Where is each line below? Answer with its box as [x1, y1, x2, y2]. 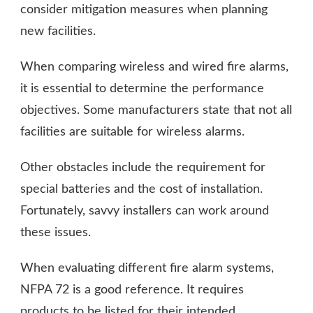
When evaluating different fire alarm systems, [20, 261, 274, 275]
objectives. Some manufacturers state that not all [20, 103, 292, 117]
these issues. [20, 226, 91, 239]
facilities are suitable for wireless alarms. [20, 125, 245, 138]
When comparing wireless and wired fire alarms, [20, 60, 289, 73]
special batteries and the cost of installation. [20, 182, 263, 196]
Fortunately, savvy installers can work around [20, 204, 269, 217]
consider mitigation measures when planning [20, 3, 268, 16]
